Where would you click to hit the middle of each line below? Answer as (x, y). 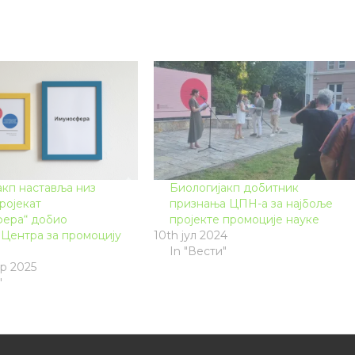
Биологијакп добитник (234, 187)
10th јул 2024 (190, 235)
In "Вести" (198, 251)
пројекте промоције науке (244, 219)
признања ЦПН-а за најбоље (251, 203)
